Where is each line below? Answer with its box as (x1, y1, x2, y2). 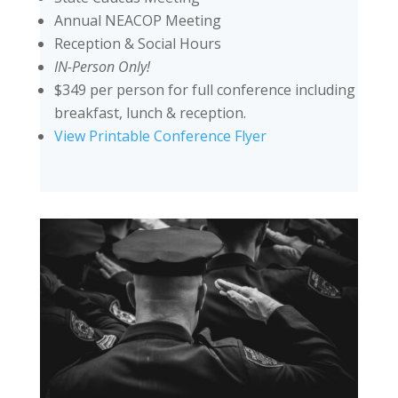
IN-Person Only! (53, 57, 150, 76)
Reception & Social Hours (53, 34, 221, 53)
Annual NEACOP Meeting (53, 11, 221, 30)
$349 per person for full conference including (53, 80, 355, 99)
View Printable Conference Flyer (53, 126, 267, 146)
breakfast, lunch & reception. (53, 103, 246, 123)
